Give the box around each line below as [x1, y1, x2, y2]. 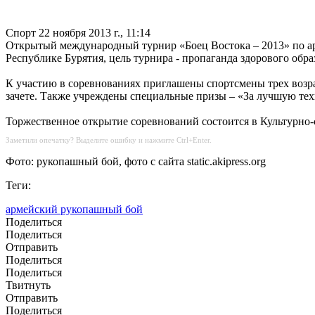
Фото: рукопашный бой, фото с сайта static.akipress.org [6, 155, 266, 168]
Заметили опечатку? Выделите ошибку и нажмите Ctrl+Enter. [6, 136, 212, 145]
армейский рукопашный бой [6, 203, 143, 216]
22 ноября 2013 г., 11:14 [39, 27, 150, 39]
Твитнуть [6, 279, 51, 292]
